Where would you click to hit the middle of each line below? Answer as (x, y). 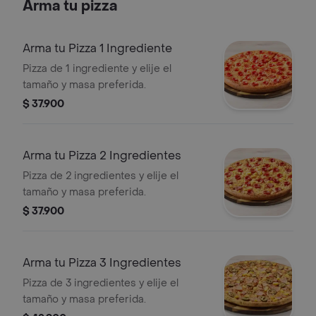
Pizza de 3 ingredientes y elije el (101, 283)
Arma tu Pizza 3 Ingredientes (102, 263)
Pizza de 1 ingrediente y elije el (97, 69)
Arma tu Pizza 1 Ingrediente (97, 48)
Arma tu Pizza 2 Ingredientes (102, 156)
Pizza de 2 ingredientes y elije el (101, 176)
